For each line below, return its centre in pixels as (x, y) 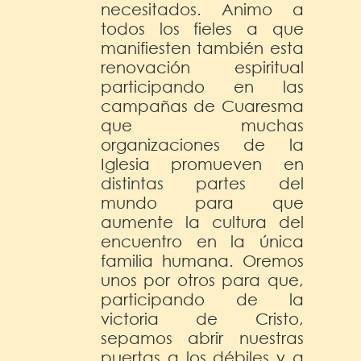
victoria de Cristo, (202, 318)
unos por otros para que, (202, 280)
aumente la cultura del (202, 222)
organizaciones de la (202, 144)
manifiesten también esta (202, 48)
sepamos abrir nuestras (202, 338)
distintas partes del (202, 183)
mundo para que (202, 202)
